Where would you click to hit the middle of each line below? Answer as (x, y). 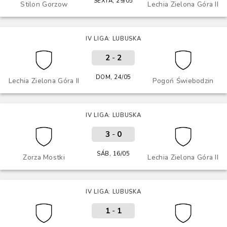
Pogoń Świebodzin (183, 81)
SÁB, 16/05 (113, 154)
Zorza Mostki (44, 157)
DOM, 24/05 (113, 77)
